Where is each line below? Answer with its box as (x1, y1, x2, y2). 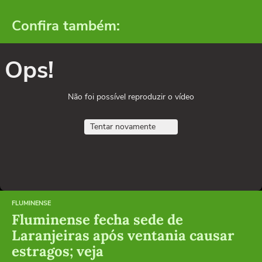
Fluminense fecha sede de (12, 210, 183, 229)
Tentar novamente (90, 120, 156, 132)
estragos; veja (12, 242, 104, 260)
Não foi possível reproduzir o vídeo (68, 91, 194, 102)
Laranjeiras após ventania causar (12, 226, 235, 244)
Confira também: (12, 16, 120, 35)
